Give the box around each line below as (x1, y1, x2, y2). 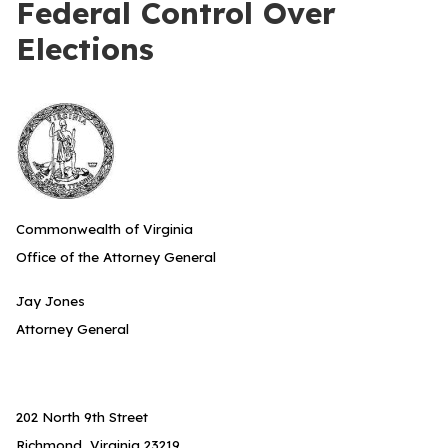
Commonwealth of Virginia (16, 221, 193, 237)
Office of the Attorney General (16, 249, 216, 265)
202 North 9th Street (16, 409, 148, 425)
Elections (16, 30, 154, 68)
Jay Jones (16, 293, 85, 309)
